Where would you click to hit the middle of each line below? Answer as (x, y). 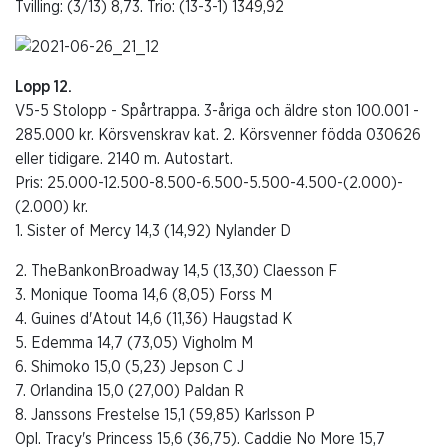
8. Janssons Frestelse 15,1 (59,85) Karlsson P (165, 414)
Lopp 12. (43, 86)
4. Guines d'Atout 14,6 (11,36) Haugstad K (153, 318)
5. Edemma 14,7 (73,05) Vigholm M (134, 342)
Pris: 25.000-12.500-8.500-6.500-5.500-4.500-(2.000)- (209, 182)
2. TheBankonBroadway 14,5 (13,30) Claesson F (176, 270)
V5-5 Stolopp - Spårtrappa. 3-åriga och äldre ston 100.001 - (217, 110)
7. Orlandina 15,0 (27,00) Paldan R (129, 390)
